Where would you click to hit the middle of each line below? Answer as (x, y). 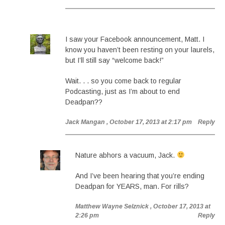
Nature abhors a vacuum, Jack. (126, 155)
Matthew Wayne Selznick (112, 206)
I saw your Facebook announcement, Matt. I (135, 39)
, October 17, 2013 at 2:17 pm (149, 122)
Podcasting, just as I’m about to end (123, 91)
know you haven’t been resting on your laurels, (140, 50)
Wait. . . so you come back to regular (123, 81)
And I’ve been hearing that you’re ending (140, 176)
